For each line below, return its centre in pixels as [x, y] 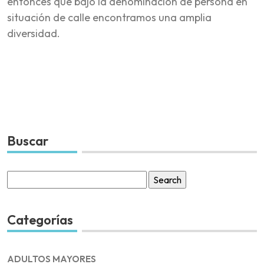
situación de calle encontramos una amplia [109, 17]
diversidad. [34, 33]
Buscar [28, 141]
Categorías [40, 220]
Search [21, 177]
